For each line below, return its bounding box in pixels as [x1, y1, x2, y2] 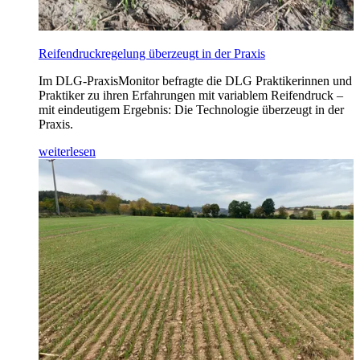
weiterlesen [39, 145, 96, 159]
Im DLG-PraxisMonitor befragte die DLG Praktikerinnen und [39, 74, 352, 88]
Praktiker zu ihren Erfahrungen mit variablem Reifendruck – [39, 88, 343, 103]
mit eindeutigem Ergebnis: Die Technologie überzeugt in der [39, 103, 344, 117]
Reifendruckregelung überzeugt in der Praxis [39, 47, 265, 61]
